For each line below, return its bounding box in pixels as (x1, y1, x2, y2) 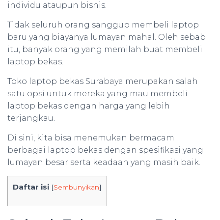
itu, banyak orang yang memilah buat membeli (7, 45, 202, 54)
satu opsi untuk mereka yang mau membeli (7, 89, 188, 98)
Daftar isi (13, 182, 49, 192)
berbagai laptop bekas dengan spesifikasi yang (7, 145, 203, 155)
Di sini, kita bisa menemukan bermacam (7, 133, 174, 142)
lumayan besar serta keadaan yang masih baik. (7, 158, 200, 167)
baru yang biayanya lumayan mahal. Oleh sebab (7, 32, 206, 42)
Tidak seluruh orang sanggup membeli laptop (7, 20, 199, 29)
